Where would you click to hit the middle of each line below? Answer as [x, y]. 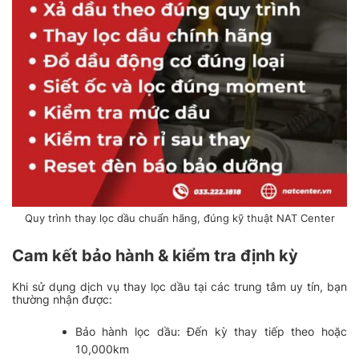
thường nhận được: [62, 299]
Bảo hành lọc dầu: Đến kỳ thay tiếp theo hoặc [211, 331]
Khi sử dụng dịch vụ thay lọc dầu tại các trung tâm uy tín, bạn [179, 286]
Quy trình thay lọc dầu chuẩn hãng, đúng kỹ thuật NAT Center [179, 218]
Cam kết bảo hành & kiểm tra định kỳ [155, 255]
